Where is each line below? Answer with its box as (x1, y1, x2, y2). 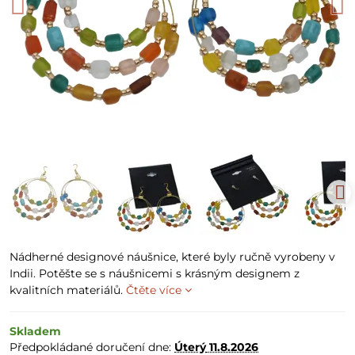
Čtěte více (126, 283, 181, 297)
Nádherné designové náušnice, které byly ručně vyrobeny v (10, 250, 335, 264)
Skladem (10, 324, 61, 338)
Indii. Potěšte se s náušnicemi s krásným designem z (10, 266, 300, 281)
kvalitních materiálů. (10, 283, 126, 297)
